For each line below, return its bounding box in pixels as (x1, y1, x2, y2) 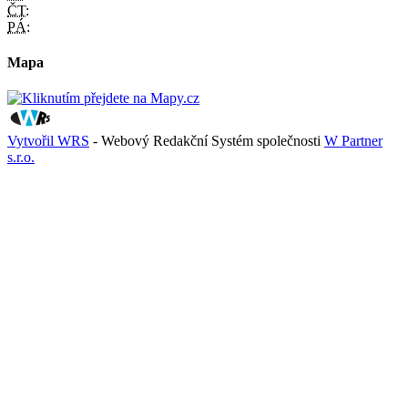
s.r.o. (7, 149, 35, 166)
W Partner (324, 133, 382, 149)
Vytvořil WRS (7, 133, 89, 149)
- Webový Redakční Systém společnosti (89, 133, 324, 149)
